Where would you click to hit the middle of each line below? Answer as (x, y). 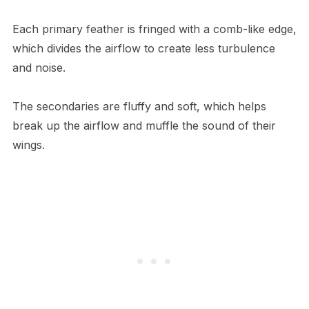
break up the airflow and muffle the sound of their (144, 126)
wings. (30, 145)
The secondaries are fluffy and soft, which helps (139, 107)
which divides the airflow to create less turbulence (143, 49)
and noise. (40, 68)
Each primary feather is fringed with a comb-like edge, (154, 29)
